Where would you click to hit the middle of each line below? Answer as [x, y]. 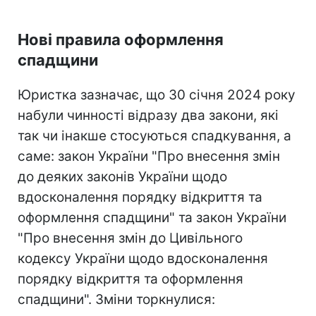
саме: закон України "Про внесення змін [149, 157]
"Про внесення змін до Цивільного [130, 238]
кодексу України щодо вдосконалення [143, 259]
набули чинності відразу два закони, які [148, 116]
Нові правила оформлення [121, 40]
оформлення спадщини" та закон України [152, 218]
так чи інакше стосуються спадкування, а [154, 136]
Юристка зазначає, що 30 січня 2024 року [157, 95]
